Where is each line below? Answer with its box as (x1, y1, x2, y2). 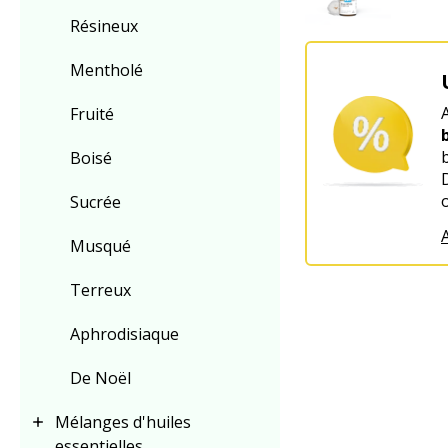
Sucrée (70, 191, 121, 213)
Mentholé (70, 59, 143, 81)
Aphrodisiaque (70, 323, 179, 345)
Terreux (70, 279, 131, 301)
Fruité (70, 103, 114, 125)
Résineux (70, 15, 138, 37)
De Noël (70, 367, 131, 389)
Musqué (70, 235, 131, 257)
